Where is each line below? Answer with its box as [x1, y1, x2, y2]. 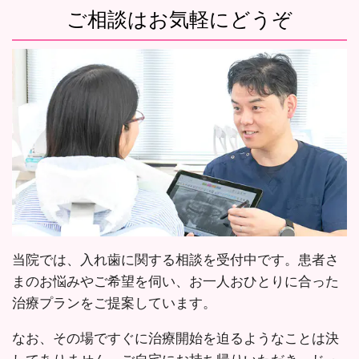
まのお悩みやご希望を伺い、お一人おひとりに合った [12, 272, 339, 290]
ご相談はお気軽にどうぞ [67, 8, 292, 30]
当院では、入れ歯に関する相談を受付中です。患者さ [12, 251, 339, 268]
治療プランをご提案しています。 [12, 294, 216, 312]
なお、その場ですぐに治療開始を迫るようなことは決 [12, 329, 339, 347]
